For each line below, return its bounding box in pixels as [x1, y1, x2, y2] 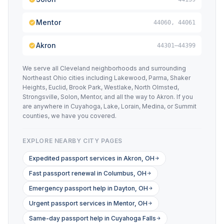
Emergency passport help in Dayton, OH [29, 184, 148, 192]
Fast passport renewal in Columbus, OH [29, 169, 146, 177]
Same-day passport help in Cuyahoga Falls [29, 214, 156, 222]
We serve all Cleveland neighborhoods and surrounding [22, 64, 186, 72]
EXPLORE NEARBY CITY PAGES [22, 137, 122, 144]
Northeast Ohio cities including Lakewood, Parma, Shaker [22, 74, 190, 81]
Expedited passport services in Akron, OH [29, 154, 154, 162]
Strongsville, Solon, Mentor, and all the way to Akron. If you [22, 93, 193, 100]
